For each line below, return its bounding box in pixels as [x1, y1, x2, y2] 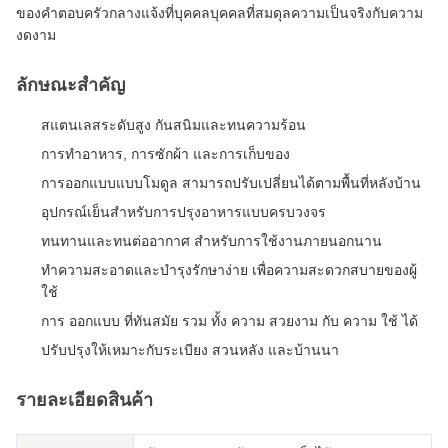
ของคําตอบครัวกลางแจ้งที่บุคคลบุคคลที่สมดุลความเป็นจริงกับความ [16, 5, 423, 21]
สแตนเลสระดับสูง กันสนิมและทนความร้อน [41, 117, 306, 133]
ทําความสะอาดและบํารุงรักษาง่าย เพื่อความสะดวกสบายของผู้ [41, 262, 417, 278]
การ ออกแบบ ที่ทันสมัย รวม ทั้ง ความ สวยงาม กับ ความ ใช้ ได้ [41, 313, 418, 329]
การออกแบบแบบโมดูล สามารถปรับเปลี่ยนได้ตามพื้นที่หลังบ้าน [41, 175, 421, 191]
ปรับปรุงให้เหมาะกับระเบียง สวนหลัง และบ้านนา [41, 342, 339, 358]
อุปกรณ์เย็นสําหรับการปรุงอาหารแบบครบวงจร [41, 204, 326, 220]
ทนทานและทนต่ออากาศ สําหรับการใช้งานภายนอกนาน [41, 233, 382, 249]
